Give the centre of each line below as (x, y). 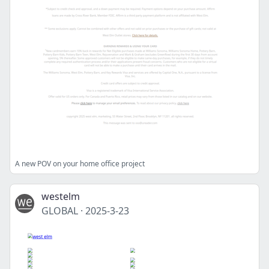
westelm (61, 196)
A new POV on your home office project (80, 164)
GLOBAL (60, 211)
